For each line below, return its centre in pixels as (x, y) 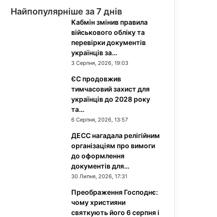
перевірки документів (108, 42)
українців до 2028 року (111, 99)
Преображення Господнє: (115, 192)
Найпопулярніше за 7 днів (66, 11)
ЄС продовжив (96, 79)
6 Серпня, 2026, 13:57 (100, 120)
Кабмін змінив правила (109, 22)
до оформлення (98, 156)
